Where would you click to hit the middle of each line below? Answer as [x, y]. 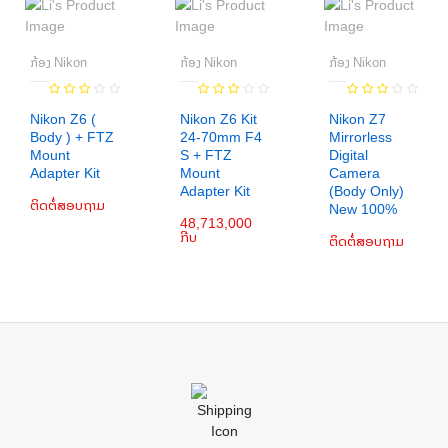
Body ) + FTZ [72, 137]
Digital [348, 155]
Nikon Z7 [357, 119]
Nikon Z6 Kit [218, 119]
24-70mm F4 [220, 137]
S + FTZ [205, 155]
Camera [354, 173]
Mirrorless [360, 137]
